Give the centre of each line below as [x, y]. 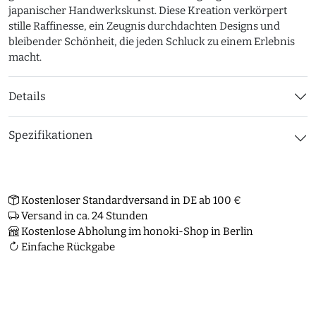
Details [27, 96]
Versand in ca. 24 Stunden [84, 216]
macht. [25, 57]
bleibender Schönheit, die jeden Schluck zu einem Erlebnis [152, 42]
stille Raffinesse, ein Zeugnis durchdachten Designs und [144, 26]
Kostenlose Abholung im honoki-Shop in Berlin [136, 231]
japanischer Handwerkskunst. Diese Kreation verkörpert [148, 11]
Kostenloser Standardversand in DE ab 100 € [130, 200]
